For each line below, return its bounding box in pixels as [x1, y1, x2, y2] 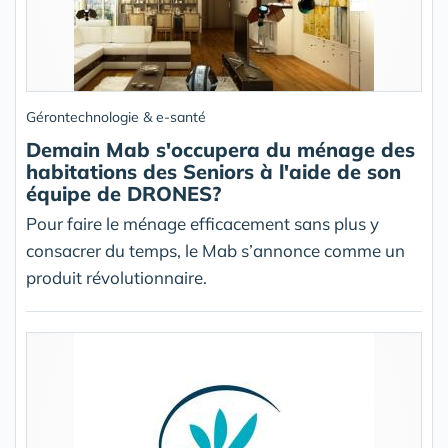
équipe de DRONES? [26, 181, 221, 206]
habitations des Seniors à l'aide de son [26, 159, 401, 184]
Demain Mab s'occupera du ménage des [26, 137, 415, 162]
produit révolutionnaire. [26, 267, 207, 288]
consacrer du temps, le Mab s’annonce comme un [26, 240, 405, 261]
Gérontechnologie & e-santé [26, 108, 206, 126]
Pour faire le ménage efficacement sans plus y [26, 213, 379, 234]
